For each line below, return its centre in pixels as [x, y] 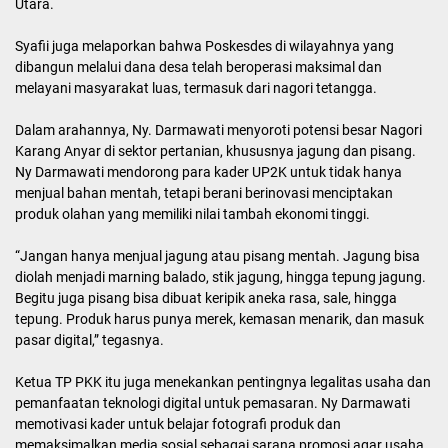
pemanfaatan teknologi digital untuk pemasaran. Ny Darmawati [212, 403]
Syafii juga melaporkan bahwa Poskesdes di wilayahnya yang [204, 46]
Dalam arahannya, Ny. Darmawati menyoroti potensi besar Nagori [218, 130]
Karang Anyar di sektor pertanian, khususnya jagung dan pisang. [215, 151]
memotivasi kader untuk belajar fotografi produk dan [178, 424]
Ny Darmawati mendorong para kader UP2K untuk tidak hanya [208, 172]
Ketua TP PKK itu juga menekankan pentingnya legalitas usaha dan [223, 382]
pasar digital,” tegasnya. [89, 340]
